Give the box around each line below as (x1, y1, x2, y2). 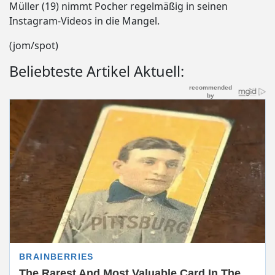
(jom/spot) (9, 38, 58, 52)
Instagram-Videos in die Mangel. (9, 14, 160, 28)
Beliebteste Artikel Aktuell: (9, 61, 184, 81)
